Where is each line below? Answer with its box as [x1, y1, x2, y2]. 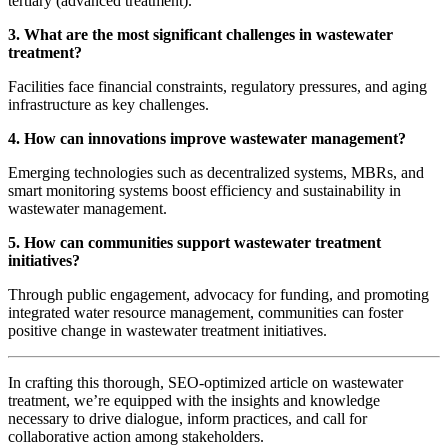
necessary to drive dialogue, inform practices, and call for [8, 410, 367, 428]
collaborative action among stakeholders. [8, 428, 264, 446]
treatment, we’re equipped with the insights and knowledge [8, 392, 380, 410]
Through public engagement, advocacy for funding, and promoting [8, 286, 429, 304]
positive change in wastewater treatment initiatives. [8, 322, 327, 340]
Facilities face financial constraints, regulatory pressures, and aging [8, 78, 427, 96]
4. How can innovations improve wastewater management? [8, 130, 406, 148]
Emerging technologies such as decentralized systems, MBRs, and [8, 164, 424, 182]
